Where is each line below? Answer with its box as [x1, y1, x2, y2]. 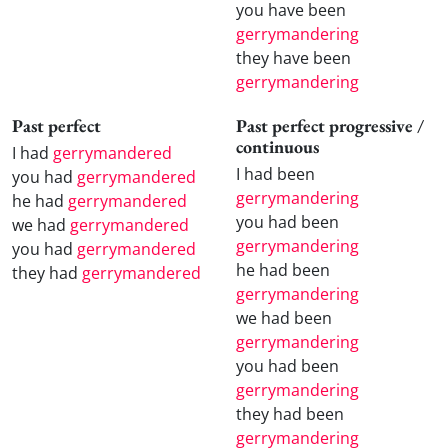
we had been [236, 306, 332, 329]
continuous [236, 134, 319, 158]
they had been [236, 402, 344, 425]
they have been [236, 47, 351, 70]
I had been [236, 162, 315, 185]
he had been [236, 258, 330, 281]
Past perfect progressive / [236, 113, 424, 137]
